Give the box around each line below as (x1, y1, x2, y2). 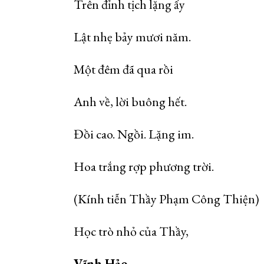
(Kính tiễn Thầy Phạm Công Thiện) (74, 190, 259, 207)
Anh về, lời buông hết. (74, 93, 187, 110)
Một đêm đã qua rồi (74, 61, 173, 78)
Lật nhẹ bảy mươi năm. (74, 28, 191, 45)
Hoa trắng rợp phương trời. (74, 158, 214, 175)
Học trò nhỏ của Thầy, (74, 223, 189, 240)
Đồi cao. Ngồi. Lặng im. (74, 126, 194, 143)
